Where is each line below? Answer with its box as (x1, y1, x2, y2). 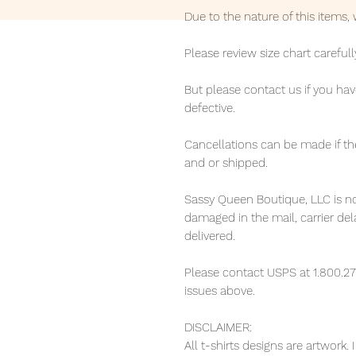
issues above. (184, 284, 255, 299)
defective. (184, 101, 235, 116)
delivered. (184, 229, 235, 244)
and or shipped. (184, 156, 268, 171)
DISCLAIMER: (184, 320, 252, 335)
